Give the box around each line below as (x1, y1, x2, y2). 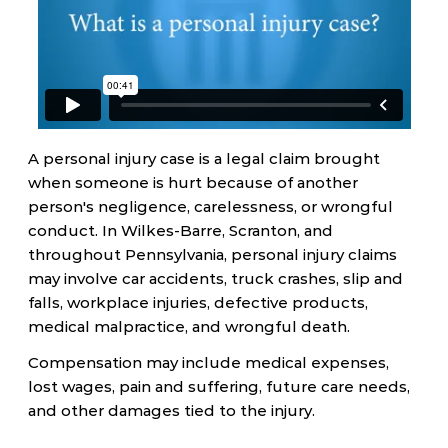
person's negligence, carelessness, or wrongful (28, 197, 393, 216)
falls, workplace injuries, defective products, (28, 293, 368, 312)
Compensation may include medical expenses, (28, 353, 389, 372)
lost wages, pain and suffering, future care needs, (28, 377, 410, 396)
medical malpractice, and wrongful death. (28, 317, 350, 336)
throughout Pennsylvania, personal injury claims (28, 245, 397, 264)
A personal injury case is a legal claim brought (28, 149, 380, 168)
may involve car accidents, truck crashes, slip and (28, 269, 403, 288)
